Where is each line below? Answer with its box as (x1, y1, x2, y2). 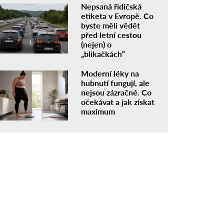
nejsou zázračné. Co (81, 87, 152, 97)
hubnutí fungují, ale (81, 78, 150, 88)
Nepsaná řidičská (81, 1, 142, 11)
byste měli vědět (81, 20, 140, 30)
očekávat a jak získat (81, 97, 155, 107)
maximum (81, 106, 115, 116)
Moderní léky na (81, 68, 139, 78)
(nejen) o (81, 39, 112, 49)
